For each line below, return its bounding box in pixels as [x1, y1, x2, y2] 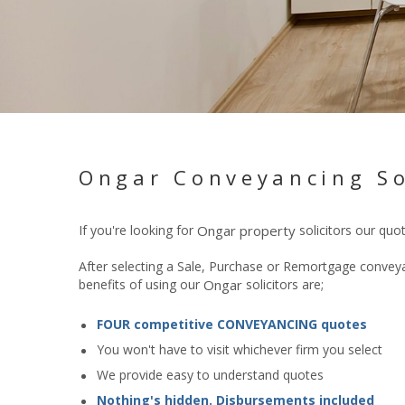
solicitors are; [246, 276, 324, 294]
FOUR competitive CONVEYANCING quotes [97, 316, 367, 334]
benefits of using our [79, 276, 203, 294]
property [240, 221, 299, 240]
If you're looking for [79, 221, 197, 240]
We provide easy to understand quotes [97, 366, 324, 384]
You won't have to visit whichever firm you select [97, 341, 382, 359]
